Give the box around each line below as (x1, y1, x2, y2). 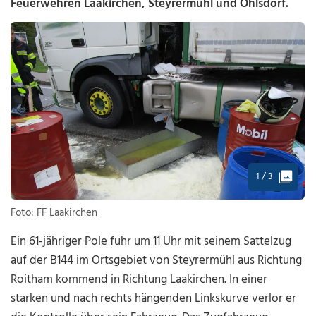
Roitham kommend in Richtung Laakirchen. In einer (11, 270, 268, 290)
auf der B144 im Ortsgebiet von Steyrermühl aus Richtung (11, 251, 303, 271)
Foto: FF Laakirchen (11, 205, 98, 222)
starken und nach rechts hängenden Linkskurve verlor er (11, 289, 297, 309)
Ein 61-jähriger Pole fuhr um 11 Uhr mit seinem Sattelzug (11, 232, 292, 252)
